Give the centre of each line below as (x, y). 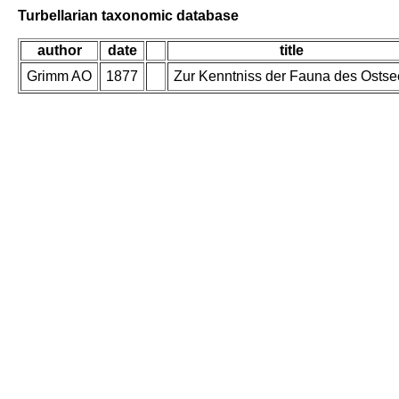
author (59, 51)
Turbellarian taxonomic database (128, 15)
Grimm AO (59, 77)
